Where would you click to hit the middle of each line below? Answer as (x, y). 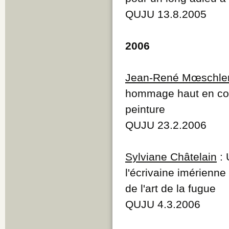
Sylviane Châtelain (171, 156)
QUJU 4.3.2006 (163, 204)
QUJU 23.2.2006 (166, 125)
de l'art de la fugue (170, 188)
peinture (145, 109)
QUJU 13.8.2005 (166, 14)
